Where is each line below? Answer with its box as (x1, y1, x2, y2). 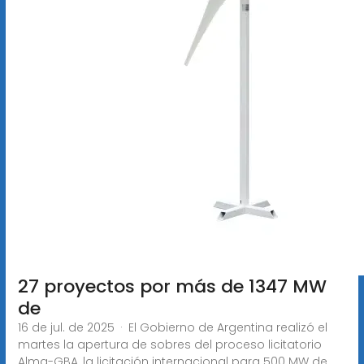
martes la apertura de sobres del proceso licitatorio (17, 336, 322, 353)
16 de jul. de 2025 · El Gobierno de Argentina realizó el (17, 318, 327, 336)
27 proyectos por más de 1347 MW (17, 273, 327, 299)
